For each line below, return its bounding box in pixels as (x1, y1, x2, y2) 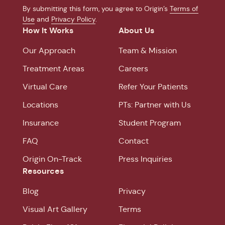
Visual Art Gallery (23, 204, 87, 214)
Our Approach (23, 46, 75, 55)
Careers (119, 64, 148, 73)
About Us (119, 25, 154, 36)
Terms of (170, 4, 198, 13)
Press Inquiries (119, 154, 172, 164)
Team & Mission (119, 46, 177, 55)
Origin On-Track (23, 154, 82, 164)
